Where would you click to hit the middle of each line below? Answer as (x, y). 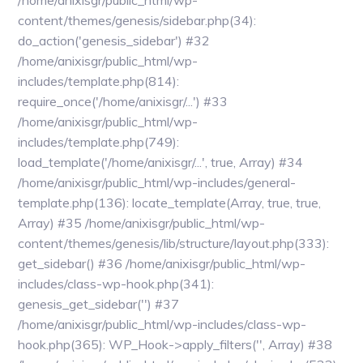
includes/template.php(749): (99, 142)
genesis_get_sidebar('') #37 (99, 304)
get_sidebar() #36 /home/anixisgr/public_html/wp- (162, 263)
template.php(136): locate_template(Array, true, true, (170, 203)
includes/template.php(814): (99, 81)
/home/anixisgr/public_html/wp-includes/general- (157, 182)
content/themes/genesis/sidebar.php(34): (137, 20)
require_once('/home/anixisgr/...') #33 (123, 101)
